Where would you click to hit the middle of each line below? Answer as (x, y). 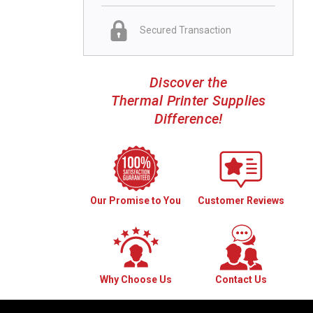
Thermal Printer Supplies (188, 100)
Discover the (188, 82)
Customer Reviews (241, 200)
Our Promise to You (136, 200)
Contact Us (241, 279)
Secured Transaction (185, 30)
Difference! (188, 118)
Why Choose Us (136, 279)
